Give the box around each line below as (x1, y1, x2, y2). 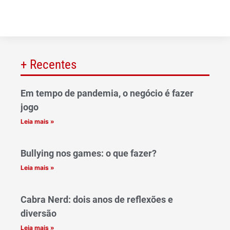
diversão (21, 208, 56, 219)
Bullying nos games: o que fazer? (21, 148, 157, 159)
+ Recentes (21, 57, 76, 72)
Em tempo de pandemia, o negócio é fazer (21, 88, 194, 99)
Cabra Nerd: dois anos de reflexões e (21, 194, 173, 205)
